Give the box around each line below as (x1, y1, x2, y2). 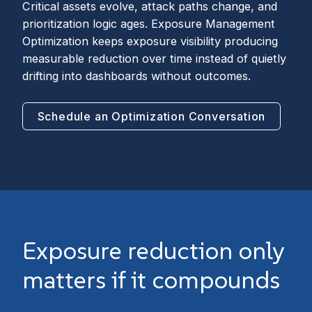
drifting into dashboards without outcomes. (22, 69, 251, 84)
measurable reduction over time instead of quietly (22, 52, 286, 66)
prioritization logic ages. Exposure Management (22, 17, 275, 31)
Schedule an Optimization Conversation (37, 109, 266, 123)
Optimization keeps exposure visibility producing (22, 34, 278, 49)
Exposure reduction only (22, 235, 283, 266)
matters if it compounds (22, 264, 280, 295)
